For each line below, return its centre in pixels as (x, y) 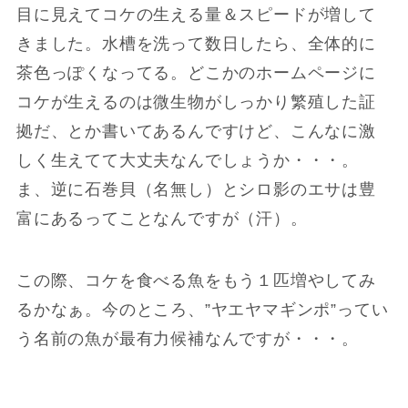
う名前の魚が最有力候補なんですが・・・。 (188, 339)
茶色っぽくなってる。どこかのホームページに (196, 73)
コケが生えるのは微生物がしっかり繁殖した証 (196, 102)
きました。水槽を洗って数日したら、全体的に (196, 44)
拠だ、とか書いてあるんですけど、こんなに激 (196, 132)
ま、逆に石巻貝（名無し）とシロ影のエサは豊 (196, 190)
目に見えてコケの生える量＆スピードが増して (196, 15)
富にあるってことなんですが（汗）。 (162, 219)
